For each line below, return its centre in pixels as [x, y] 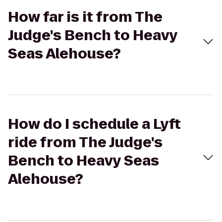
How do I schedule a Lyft [94, 124]
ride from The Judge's [85, 142]
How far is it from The [85, 17]
